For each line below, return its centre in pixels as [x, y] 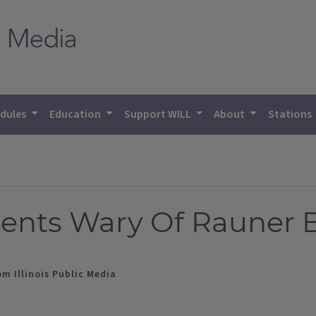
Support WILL [158, 114]
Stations [291, 114]
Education [77, 114]
